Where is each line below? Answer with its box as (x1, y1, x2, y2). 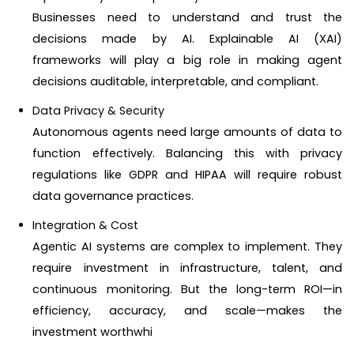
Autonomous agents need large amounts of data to (32, 124, 342, 141)
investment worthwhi (32, 324, 153, 341)
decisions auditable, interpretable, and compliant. (32, 73, 319, 90)
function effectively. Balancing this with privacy (32, 145, 342, 162)
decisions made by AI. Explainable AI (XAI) (32, 31, 342, 47)
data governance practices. (32, 188, 194, 205)
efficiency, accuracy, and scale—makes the (32, 303, 342, 319)
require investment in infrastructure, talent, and (32, 260, 342, 277)
